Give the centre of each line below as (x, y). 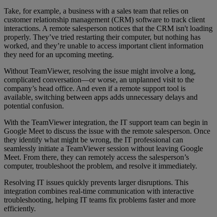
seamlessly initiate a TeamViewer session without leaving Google (103, 148)
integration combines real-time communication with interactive (99, 191)
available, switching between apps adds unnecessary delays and (101, 97)
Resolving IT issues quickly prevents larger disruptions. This (96, 182)
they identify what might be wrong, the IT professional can (93, 140)
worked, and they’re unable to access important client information (104, 46)
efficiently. (20, 209)
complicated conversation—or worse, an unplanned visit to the (99, 80)
